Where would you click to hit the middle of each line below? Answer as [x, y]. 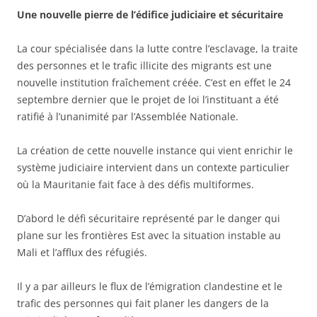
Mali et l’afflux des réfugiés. [82, 252]
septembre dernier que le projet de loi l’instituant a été [148, 99]
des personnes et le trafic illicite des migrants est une [144, 65]
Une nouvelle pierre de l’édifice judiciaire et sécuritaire [150, 14]
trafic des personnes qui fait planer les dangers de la [143, 303]
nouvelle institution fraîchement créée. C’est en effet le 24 [154, 82]
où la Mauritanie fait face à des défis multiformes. [136, 184]
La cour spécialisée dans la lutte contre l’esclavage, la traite [157, 48]
